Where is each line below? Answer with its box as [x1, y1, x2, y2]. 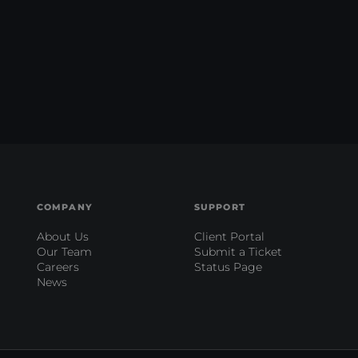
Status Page [194, 260, 262, 274]
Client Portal [194, 229, 265, 244]
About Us [37, 229, 89, 244]
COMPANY [37, 201, 93, 213]
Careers [37, 260, 79, 274]
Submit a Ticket [194, 245, 282, 259]
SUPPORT [194, 201, 245, 213]
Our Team [37, 245, 92, 259]
